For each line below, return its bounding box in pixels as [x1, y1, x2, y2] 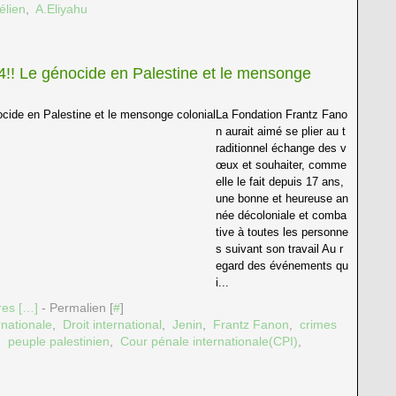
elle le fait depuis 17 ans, [216, 175, 344, 188]
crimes [300, 317, 337, 331]
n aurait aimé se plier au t [216, 125, 346, 138]
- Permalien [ [38, 301, 113, 315]
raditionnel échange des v [216, 141, 346, 155]
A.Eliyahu [35, 2, 88, 16]
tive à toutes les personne [216, 225, 348, 239]
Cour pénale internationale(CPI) [120, 334, 298, 348]
